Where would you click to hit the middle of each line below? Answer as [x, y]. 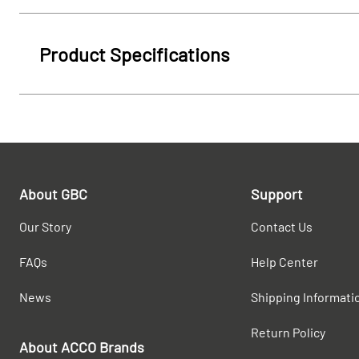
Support [276, 194]
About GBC [53, 194]
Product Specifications [135, 54]
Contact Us [281, 226]
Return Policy [288, 332]
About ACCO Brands [82, 347]
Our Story [45, 226]
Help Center [284, 262]
